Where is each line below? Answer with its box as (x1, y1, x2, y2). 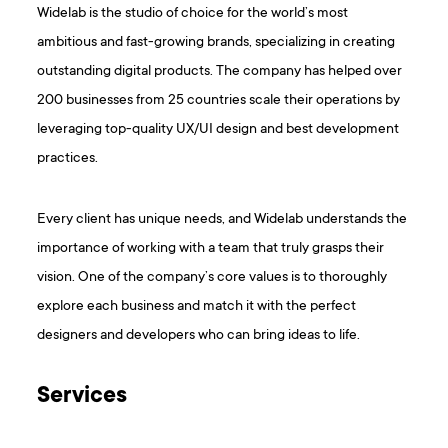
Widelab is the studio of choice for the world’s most (37, 5, 349, 23)
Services (37, 384, 128, 411)
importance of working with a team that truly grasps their (37, 240, 385, 258)
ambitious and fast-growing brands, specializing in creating (37, 34, 396, 52)
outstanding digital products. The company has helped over (37, 63, 403, 81)
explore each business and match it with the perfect (37, 298, 357, 316)
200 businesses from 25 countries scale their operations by (37, 92, 401, 110)
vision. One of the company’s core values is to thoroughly (37, 269, 388, 287)
